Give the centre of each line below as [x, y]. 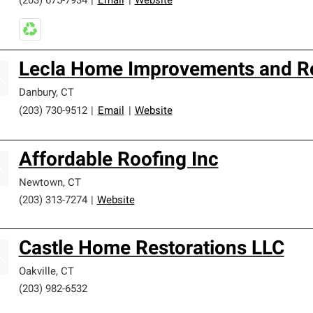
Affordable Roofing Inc [118, 161]
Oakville [37, 272]
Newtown [41, 183]
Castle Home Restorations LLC [151, 249]
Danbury [37, 93]
